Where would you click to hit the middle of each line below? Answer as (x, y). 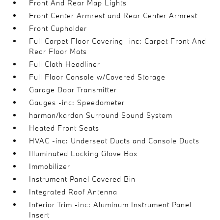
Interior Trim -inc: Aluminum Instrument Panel (110, 205)
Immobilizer (50, 166)
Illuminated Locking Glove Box (83, 153)
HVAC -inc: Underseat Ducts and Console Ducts (114, 141)
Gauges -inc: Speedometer (77, 102)
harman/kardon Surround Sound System (101, 115)
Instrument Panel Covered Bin (82, 179)
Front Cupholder (58, 28)
